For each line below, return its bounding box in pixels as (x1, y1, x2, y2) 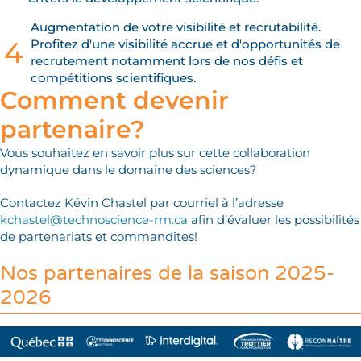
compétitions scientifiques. (31, 70, 196, 86)
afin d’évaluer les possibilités (188, 212, 359, 228)
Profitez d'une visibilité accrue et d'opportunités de (31, 36, 340, 52)
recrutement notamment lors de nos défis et (31, 53, 303, 69)
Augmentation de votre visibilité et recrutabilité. (31, 19, 321, 35)
